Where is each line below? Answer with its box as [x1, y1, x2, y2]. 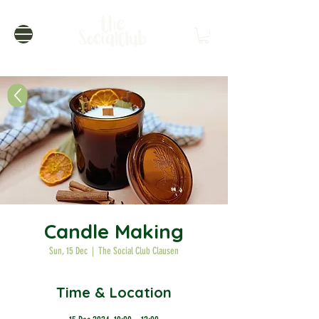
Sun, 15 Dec [49, 244, 88, 257]
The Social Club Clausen [98, 244, 179, 257]
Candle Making [44, 218, 184, 244]
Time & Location [56, 283, 172, 301]
